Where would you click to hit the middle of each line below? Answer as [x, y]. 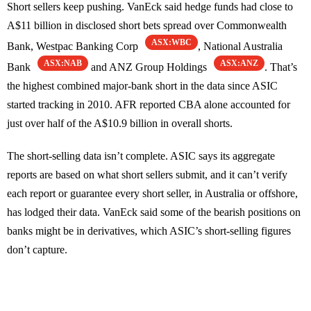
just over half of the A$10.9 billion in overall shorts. [120, 124]
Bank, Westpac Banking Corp [74, 47]
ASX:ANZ [239, 64]
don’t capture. [37, 250]
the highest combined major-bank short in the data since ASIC [142, 86]
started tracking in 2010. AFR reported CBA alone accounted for [149, 105]
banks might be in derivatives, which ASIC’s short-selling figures [149, 231]
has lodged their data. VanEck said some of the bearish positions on [154, 212]
